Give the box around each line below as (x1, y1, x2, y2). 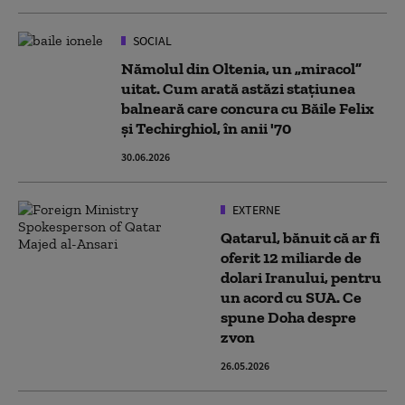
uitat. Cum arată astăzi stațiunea (121, 79, 355, 99)
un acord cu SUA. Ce (221, 287, 362, 307)
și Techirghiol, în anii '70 (121, 118, 291, 138)
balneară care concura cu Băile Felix (121, 99, 374, 118)
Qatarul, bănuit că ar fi (221, 228, 380, 248)
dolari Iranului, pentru (221, 268, 381, 287)
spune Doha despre (221, 307, 356, 327)
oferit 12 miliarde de (221, 248, 362, 268)
